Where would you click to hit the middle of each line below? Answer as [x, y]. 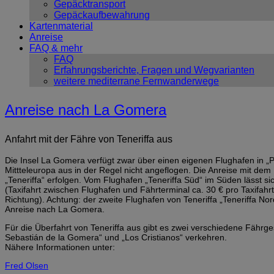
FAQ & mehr [56, 48]
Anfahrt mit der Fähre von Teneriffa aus [89, 139]
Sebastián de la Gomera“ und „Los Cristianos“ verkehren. [116, 237]
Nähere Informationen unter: [60, 247]
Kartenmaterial [61, 26]
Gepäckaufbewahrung [102, 15]
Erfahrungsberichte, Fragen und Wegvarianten [154, 70]
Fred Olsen [27, 265]
